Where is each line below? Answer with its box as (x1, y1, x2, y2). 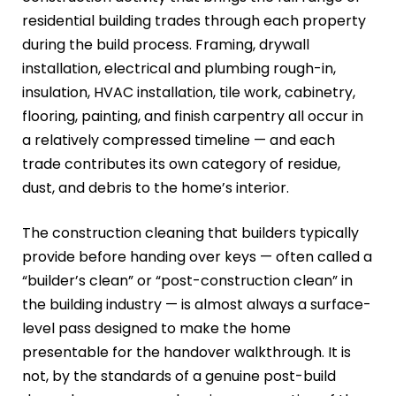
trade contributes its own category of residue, (22, 154, 340, 175)
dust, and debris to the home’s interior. (22, 178, 289, 199)
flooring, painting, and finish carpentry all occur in (22, 106, 363, 127)
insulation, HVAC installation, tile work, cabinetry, (22, 82, 355, 103)
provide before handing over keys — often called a (22, 247, 372, 268)
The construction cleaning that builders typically (22, 223, 359, 244)
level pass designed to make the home (22, 318, 291, 339)
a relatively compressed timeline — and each (22, 130, 335, 151)
